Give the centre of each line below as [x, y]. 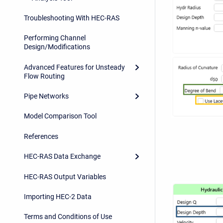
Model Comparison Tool [60, 116]
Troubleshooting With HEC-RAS [72, 18]
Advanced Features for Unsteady [74, 67]
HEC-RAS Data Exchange [62, 157]
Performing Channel [55, 38]
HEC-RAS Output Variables [65, 176]
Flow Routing [44, 76]
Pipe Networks [46, 96]
